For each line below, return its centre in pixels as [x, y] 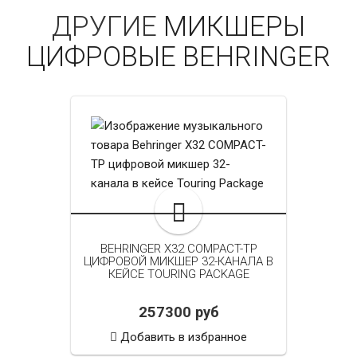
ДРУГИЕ [108, 27]
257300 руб [178, 313]
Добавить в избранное [184, 337]
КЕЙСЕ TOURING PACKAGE [178, 275]
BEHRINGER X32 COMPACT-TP [178, 249]
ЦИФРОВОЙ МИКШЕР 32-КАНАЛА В [178, 262]
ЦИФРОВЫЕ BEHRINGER [178, 57]
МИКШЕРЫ [234, 27]
